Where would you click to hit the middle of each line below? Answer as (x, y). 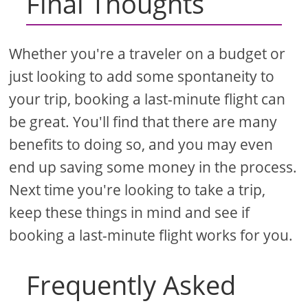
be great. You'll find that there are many (143, 122)
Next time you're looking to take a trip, (137, 190)
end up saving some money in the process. (153, 167)
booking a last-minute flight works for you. (151, 235)
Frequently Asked (131, 285)
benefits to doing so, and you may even (141, 145)
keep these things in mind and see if (130, 213)
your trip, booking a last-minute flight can (147, 99)
